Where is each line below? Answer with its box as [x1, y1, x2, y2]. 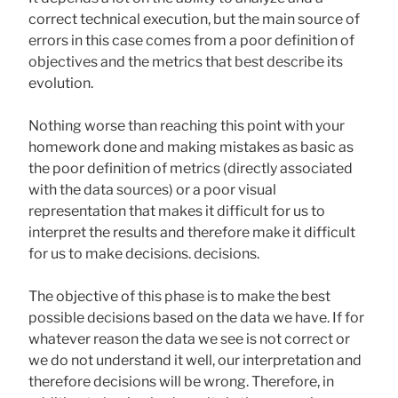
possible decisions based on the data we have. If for [28, 309, 364, 327]
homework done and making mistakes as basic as [28, 139, 354, 156]
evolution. [28, 75, 93, 92]
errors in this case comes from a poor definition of [28, 32, 354, 50]
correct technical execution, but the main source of [28, 11, 360, 28]
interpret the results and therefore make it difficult [28, 224, 355, 242]
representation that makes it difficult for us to [28, 203, 325, 220]
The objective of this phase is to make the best [28, 288, 330, 306]
